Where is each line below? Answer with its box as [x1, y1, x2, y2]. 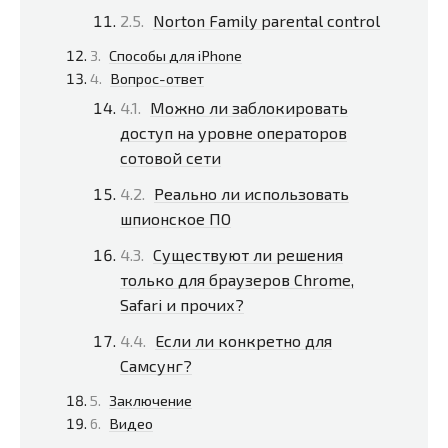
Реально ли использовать [154, 183, 349, 203]
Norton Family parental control [153, 10, 380, 30]
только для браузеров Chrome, [120, 270, 354, 289]
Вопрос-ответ [110, 68, 204, 87]
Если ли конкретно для [155, 331, 332, 351]
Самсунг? [120, 356, 192, 376]
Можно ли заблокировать [150, 97, 348, 117]
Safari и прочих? [120, 295, 244, 314]
